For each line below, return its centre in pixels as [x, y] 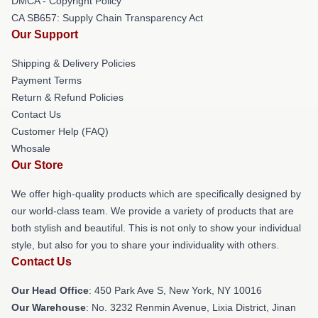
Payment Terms [46, 80]
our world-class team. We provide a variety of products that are [153, 211]
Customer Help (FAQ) [60, 131]
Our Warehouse [49, 307]
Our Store [37, 165]
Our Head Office [50, 290]
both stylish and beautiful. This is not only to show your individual [156, 228]
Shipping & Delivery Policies [73, 63]
